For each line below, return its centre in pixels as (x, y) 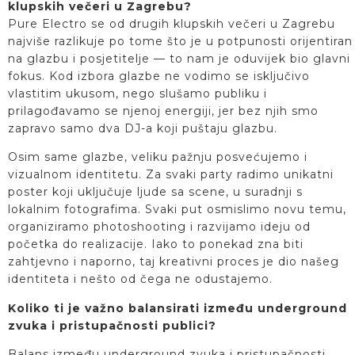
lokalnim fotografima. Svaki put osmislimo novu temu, (177, 210)
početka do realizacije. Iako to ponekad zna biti (156, 244)
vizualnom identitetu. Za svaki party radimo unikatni (171, 175)
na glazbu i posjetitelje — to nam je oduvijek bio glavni (179, 58)
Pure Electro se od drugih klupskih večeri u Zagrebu (172, 23)
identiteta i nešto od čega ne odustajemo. (140, 279)
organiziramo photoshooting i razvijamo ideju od (159, 227)
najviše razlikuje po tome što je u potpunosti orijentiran (180, 41)
